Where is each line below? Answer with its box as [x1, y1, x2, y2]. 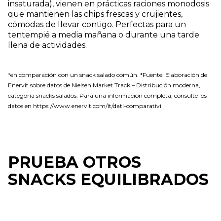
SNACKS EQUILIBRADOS [8, 169, 209, 189]
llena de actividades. [8, 40, 87, 50]
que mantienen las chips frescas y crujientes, [8, 9, 183, 19]
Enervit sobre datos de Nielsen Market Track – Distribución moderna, [8, 81, 200, 89]
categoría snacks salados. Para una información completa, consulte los [8, 91, 207, 99]
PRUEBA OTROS [8, 152, 141, 172]
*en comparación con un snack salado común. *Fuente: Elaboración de [8, 71, 207, 78]
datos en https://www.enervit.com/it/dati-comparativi [8, 102, 161, 110]
